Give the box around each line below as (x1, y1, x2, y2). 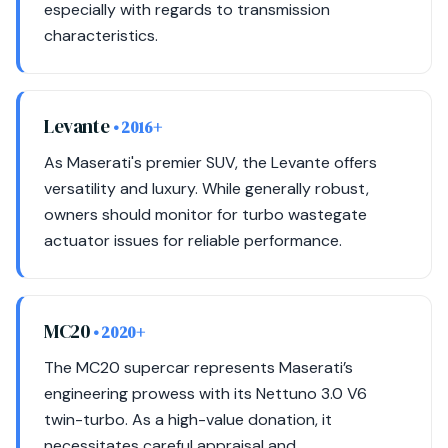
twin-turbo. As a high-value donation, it (44, 409, 332, 430)
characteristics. (44, 25, 158, 46)
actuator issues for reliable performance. (44, 230, 342, 251)
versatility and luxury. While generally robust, (44, 178, 369, 199)
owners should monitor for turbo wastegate (44, 204, 367, 225)
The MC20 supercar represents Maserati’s (44, 357, 353, 378)
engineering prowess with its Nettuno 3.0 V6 (44, 383, 367, 404)
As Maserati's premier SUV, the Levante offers (44, 152, 377, 173)
